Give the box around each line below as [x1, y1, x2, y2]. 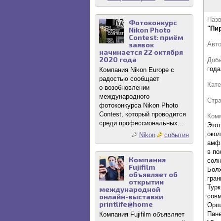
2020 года [99, 55, 137, 64]
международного [99, 93, 149, 100]
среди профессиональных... [99, 119, 184, 127]
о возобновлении [99, 84, 149, 91]
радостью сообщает [99, 75, 159, 82]
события [164, 131, 189, 139]
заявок [129, 40, 154, 49]
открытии [129, 178, 164, 186]
